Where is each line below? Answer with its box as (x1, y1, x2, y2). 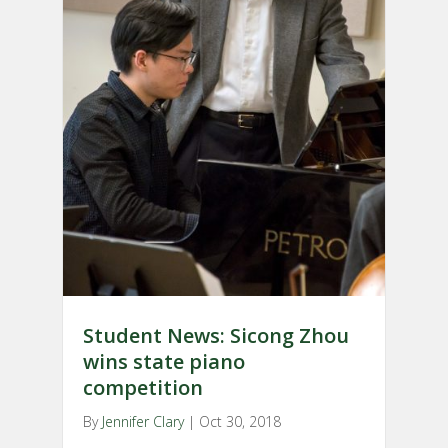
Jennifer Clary (102, 411, 184, 431)
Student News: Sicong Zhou (83, 321, 349, 349)
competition (83, 373, 203, 401)
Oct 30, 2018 (199, 411, 281, 431)
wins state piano (83, 347, 245, 375)
